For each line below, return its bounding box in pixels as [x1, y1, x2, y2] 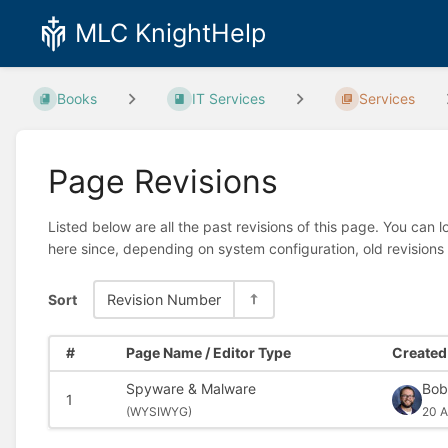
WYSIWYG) [129, 403, 192, 419]
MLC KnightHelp [75, 18, 266, 48]
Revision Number [107, 290, 221, 308]
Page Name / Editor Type [125, 344, 291, 362]
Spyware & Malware [125, 379, 256, 397]
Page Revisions [48, 161, 278, 201]
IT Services [191, 90, 265, 108]
